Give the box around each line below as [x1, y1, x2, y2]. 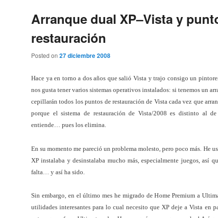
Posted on [31, 51, 59, 60]
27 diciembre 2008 [59, 51, 110, 60]
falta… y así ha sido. [31, 168, 85, 176]
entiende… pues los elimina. [31, 121, 106, 129]
